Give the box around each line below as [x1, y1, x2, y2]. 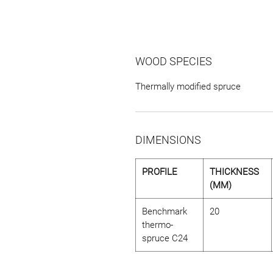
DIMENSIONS [135, 133, 201, 146]
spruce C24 [142, 232, 188, 244]
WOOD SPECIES [135, 54, 212, 68]
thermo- [142, 219, 173, 230]
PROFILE [142, 166, 177, 177]
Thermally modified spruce [135, 80, 241, 92]
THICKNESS [210, 166, 259, 177]
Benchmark [142, 205, 187, 217]
